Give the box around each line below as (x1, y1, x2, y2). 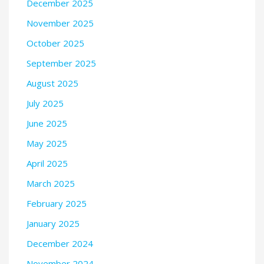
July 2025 (27, 97, 64, 109)
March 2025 (27, 177, 75, 189)
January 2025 (27, 217, 80, 229)
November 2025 (27, 16, 94, 29)
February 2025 (27, 197, 87, 209)
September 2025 (27, 57, 96, 69)
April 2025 (27, 157, 68, 169)
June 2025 (27, 117, 67, 129)
